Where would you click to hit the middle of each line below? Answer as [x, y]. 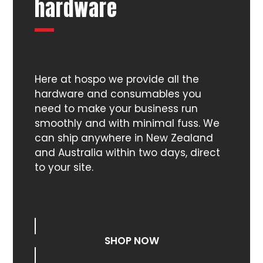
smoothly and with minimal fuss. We [127, 124]
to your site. [64, 168]
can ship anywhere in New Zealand [124, 138]
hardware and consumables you [118, 94]
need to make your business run [116, 109]
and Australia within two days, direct [127, 153]
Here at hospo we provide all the [117, 80]
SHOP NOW [131, 241]
